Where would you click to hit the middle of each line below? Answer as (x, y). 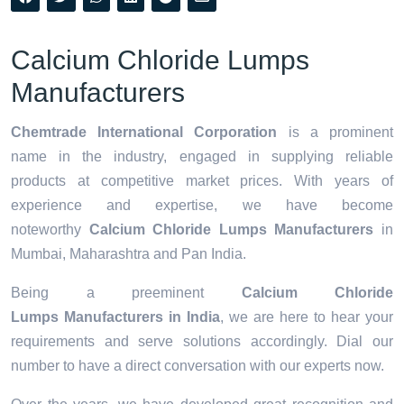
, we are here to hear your (307, 317)
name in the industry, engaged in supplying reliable (202, 157)
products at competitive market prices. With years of (202, 181)
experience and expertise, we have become (202, 206)
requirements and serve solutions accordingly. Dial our (202, 342)
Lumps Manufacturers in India (115, 317)
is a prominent (335, 133)
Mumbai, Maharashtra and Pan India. (129, 254)
